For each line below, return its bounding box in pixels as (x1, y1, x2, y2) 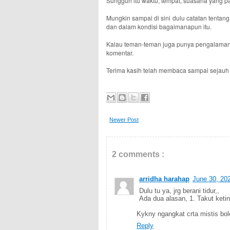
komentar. (106, 48, 133, 57)
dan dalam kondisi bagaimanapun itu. (106, 22, 213, 31)
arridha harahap (139, 175, 189, 183)
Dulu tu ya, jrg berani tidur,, (139, 187, 219, 195)
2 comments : (112, 150, 164, 159)
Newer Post (109, 117, 139, 123)
